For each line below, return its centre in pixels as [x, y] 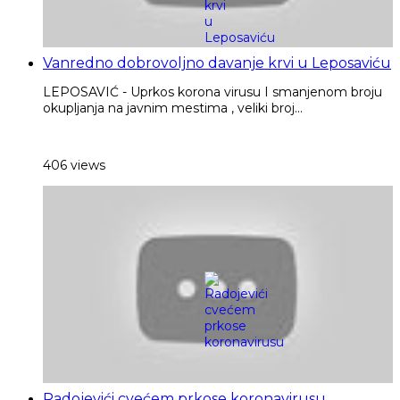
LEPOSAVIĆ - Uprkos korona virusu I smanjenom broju [212, 92]
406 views [74, 166]
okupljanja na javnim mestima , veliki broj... [173, 108]
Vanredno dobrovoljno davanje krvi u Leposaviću [217, 62]
